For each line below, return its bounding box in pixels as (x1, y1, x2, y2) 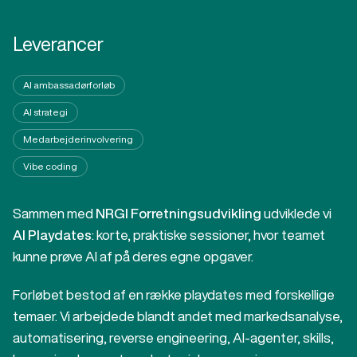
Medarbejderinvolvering (23, 134, 133, 144)
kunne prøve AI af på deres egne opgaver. (13, 249, 253, 263)
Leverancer (13, 34, 104, 53)
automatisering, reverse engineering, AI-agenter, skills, (13, 331, 334, 345)
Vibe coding (23, 161, 77, 171)
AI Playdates (13, 228, 92, 241)
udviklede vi (261, 206, 331, 220)
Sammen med (13, 206, 96, 220)
